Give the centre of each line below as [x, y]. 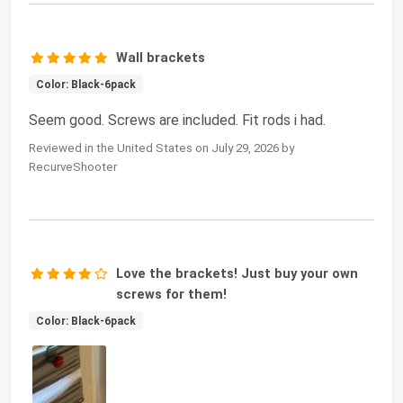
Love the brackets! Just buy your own [237, 273]
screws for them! [172, 294]
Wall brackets [161, 57]
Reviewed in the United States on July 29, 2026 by [161, 148]
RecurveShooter [73, 166]
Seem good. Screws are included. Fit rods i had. [177, 120]
